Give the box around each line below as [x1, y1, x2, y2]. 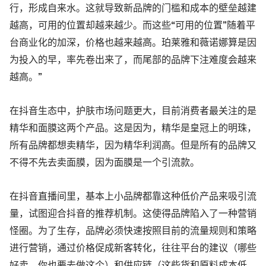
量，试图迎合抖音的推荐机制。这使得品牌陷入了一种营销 [9, 209, 256, 218]
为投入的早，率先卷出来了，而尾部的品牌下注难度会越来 [9, 55, 256, 65]
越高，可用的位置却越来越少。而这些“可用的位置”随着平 [9, 21, 255, 30]
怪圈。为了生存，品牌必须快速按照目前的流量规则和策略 [9, 226, 256, 236]
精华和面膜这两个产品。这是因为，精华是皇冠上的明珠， [9, 123, 256, 133]
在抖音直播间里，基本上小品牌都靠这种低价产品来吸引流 [9, 192, 256, 201]
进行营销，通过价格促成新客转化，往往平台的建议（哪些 [9, 243, 256, 253]
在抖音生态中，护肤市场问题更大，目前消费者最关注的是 [9, 106, 256, 116]
